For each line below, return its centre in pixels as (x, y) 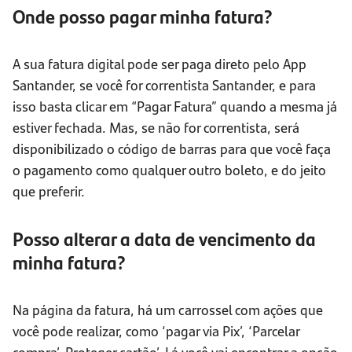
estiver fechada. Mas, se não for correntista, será (156, 127)
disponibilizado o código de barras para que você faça (172, 148)
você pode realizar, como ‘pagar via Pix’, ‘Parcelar (156, 331)
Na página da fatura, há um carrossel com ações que (168, 310)
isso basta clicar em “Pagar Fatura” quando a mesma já (175, 106)
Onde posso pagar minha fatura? (143, 16)
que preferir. (49, 191)
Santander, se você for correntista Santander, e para (164, 85)
